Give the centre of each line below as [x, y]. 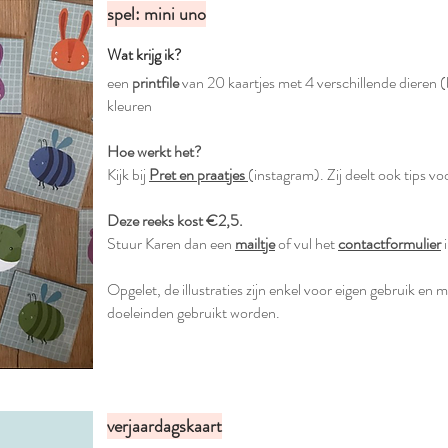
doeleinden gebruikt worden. [193, 312]
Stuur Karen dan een [171, 243]
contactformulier [389, 243]
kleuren [129, 105]
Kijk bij [128, 174]
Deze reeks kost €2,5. [176, 220]
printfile [155, 82]
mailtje [255, 243]
